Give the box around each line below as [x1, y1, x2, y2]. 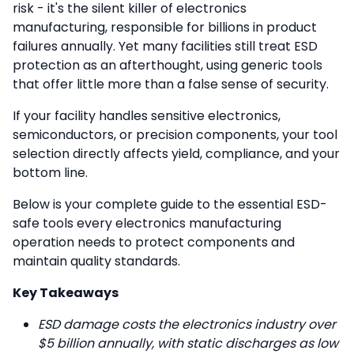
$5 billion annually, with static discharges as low [38, 334, 338, 352]
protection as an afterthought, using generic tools [13, 56, 322, 74]
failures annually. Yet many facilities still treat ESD [13, 37, 318, 55]
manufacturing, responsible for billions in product [13, 18, 317, 36]
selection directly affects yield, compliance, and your [13, 145, 340, 163]
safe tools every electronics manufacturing [13, 214, 281, 232]
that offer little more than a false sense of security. [13, 75, 329, 93]
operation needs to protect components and [13, 233, 295, 251]
